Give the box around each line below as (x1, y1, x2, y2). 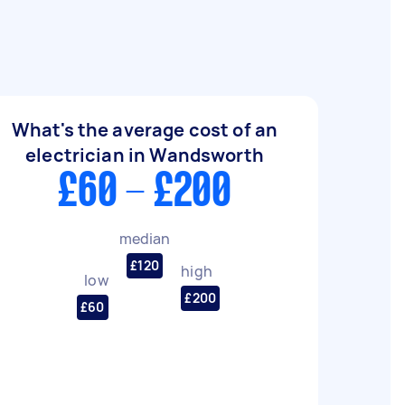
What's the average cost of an (11, 118, 278, 142)
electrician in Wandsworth (25, 143, 264, 167)
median (118, 228, 171, 249)
